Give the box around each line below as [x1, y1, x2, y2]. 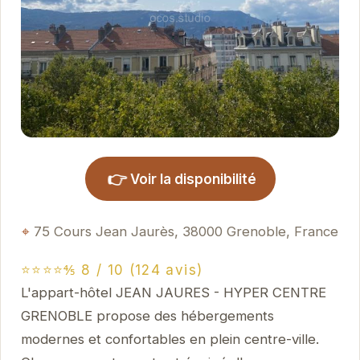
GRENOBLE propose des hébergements [20, 307, 274, 324]
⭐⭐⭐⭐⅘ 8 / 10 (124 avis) [20, 261, 203, 278]
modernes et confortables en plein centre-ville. [20, 330, 319, 347]
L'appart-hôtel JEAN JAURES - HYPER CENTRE [20, 284, 326, 301]
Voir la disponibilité [129, 170, 256, 187]
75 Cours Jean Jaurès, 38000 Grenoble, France [34, 223, 338, 240]
